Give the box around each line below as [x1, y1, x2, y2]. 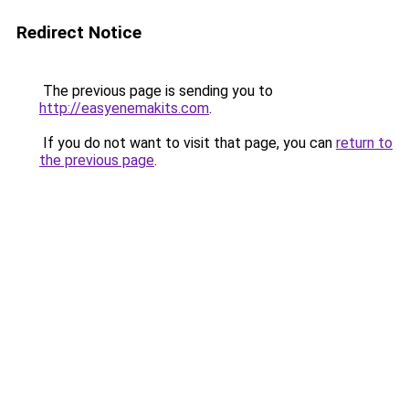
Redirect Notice [16, 22, 142, 43]
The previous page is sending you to [39, 82, 273, 100]
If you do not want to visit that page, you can [39, 134, 336, 152]
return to [336, 134, 393, 152]
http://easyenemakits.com [39, 100, 209, 117]
